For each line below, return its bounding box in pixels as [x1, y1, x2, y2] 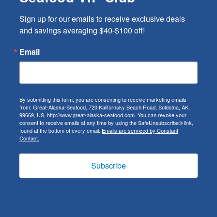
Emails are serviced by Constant [102, 126, 178, 135]
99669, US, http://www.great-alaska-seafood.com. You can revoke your [19, 111, 186, 119]
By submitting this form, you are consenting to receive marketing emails [19, 95, 186, 104]
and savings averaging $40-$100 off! [19, 25, 145, 36]
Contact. [19, 134, 39, 142]
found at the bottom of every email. [19, 126, 102, 135]
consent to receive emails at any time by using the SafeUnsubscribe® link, [19, 119, 193, 127]
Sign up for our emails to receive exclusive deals [19, 13, 185, 25]
